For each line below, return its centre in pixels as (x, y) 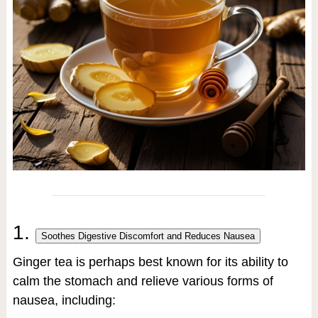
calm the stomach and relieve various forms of (143, 281)
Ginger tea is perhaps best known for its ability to (150, 262)
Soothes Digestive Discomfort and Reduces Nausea (148, 236)
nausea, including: (64, 300)
